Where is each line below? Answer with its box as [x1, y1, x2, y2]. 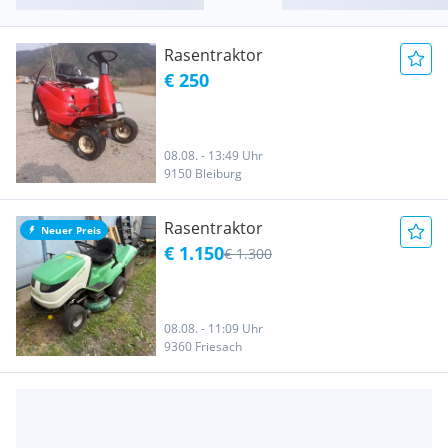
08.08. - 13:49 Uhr [164, 146, 263, 164]
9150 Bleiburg [164, 164, 242, 182]
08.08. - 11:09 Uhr [164, 319, 263, 337]
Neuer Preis [41, 222, 101, 237]
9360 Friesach [164, 337, 242, 355]
